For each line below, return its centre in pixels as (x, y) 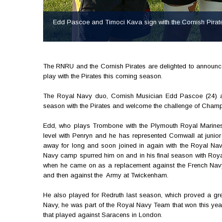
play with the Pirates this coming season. (103, 76)
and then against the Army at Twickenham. (106, 175)
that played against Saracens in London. (103, 215)
